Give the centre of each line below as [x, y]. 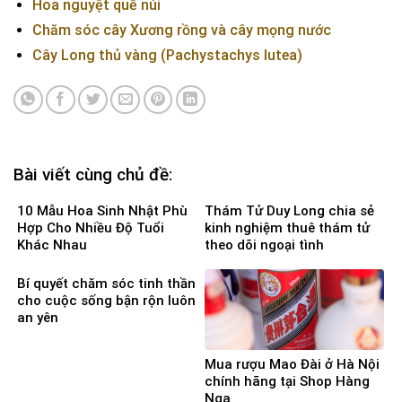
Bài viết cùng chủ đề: [93, 174]
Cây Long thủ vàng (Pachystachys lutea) [167, 55]
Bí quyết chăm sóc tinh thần [106, 284]
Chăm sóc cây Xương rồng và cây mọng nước [181, 30]
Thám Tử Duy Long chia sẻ [289, 211]
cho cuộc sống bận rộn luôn [106, 301]
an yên [38, 318]
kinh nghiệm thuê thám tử [287, 228]
